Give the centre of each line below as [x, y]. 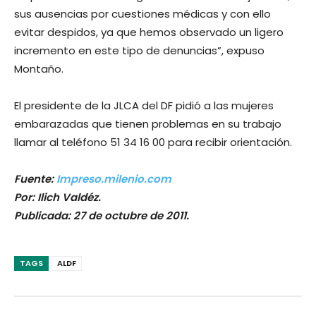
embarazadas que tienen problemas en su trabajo [148, 124]
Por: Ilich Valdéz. [57, 197]
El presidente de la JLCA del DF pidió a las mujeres [144, 105]
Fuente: [34, 179]
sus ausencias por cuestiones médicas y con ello [142, 14]
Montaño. [39, 69]
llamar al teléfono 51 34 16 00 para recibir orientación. [153, 142]
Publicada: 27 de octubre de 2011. [102, 215]
